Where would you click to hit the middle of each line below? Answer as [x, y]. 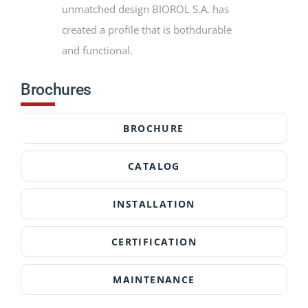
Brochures [56, 90]
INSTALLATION [154, 204]
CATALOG [154, 166]
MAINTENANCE [154, 280]
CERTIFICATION [154, 242]
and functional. [97, 51]
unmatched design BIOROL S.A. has [145, 9]
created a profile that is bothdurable [146, 30]
